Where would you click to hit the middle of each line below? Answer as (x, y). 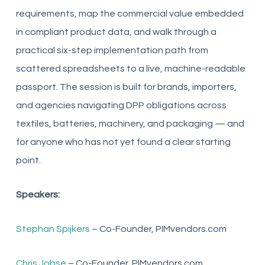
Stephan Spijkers (53, 229)
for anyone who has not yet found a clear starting (123, 142)
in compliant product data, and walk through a (116, 32)
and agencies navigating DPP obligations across (121, 105)
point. (28, 160)
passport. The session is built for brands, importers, (126, 87)
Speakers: (38, 195)
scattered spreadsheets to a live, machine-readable (130, 69)
